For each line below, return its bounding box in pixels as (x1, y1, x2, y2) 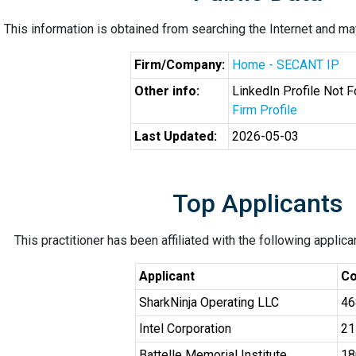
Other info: (134, 83, 199, 99)
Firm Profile (232, 103, 297, 118)
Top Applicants (172, 188, 342, 219)
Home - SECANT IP (232, 57, 339, 72)
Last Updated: (134, 129, 217, 144)
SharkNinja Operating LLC (138, 295, 279, 310)
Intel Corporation (138, 321, 231, 336)
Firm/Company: (134, 57, 225, 72)
